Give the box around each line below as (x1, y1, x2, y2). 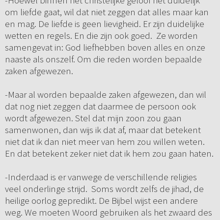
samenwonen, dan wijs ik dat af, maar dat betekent (4, 124, 201, 136)
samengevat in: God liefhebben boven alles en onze (4, 41, 205, 54)
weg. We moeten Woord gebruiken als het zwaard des (4, 206, 212, 219)
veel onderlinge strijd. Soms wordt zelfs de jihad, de (4, 183, 204, 195)
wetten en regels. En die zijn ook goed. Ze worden (4, 29, 198, 42)
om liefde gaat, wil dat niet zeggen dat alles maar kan (4, 6, 209, 18)
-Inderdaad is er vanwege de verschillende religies (4, 171, 197, 183)
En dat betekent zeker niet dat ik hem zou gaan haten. (4, 147, 214, 160)
